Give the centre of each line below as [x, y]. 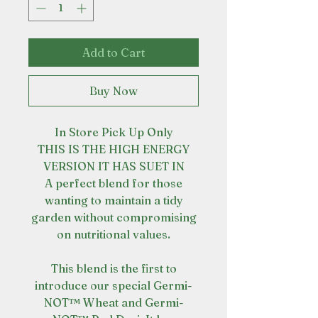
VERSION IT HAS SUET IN [114, 166]
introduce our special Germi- [114, 285]
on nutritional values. [114, 234]
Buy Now [114, 91]
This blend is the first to [114, 268]
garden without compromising [114, 217]
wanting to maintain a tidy [114, 200]
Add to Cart [114, 53]
